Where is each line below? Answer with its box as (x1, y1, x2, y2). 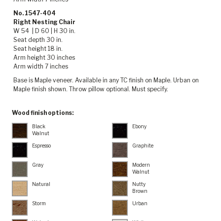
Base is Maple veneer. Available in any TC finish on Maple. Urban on (13, 76, 199, 84)
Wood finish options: (12, 109, 74, 117)
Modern (132, 162, 150, 168)
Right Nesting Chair (13, 18, 75, 26)
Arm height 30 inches (13, 54, 75, 62)
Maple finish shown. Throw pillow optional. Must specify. (13, 85, 168, 93)
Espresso (32, 143, 51, 149)
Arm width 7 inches (13, 63, 68, 71)
